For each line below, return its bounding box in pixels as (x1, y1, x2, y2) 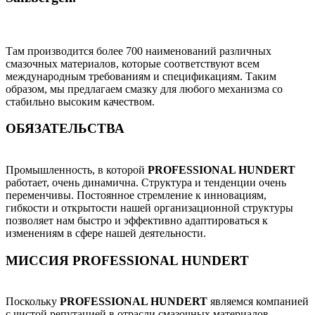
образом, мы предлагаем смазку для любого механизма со (6, 82, 283, 95)
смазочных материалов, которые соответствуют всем (6, 57, 259, 70)
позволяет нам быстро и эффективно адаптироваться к (6, 214, 268, 226)
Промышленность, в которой (6, 163, 148, 176)
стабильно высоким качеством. (6, 95, 155, 108)
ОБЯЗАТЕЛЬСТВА (6, 121, 124, 136)
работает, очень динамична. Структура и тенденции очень (6, 176, 286, 188)
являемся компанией (207, 295, 309, 308)
